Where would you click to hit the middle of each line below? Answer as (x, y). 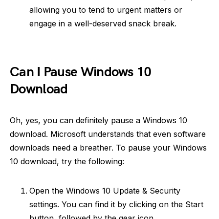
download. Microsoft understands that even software (108, 134)
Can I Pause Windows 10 (81, 72)
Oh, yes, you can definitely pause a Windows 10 (99, 120)
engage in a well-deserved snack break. (103, 23)
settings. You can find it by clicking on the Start (116, 204)
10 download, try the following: (67, 161)
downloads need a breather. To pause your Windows (108, 148)
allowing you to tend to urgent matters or (106, 10)
